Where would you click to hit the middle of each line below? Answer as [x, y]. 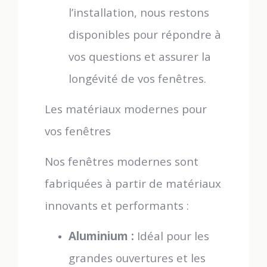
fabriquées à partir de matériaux [133, 183]
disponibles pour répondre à [145, 34]
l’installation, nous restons [139, 12]
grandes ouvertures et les [137, 258]
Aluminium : [101, 236]
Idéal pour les [172, 236]
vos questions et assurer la [140, 56]
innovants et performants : [117, 205]
